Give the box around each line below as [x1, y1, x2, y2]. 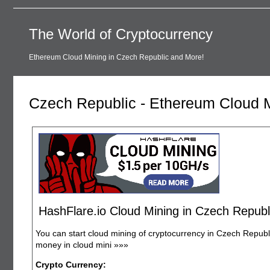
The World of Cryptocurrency [29, 25, 213, 42]
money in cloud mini [36, 239, 114, 250]
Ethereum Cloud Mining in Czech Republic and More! [29, 53, 204, 62]
